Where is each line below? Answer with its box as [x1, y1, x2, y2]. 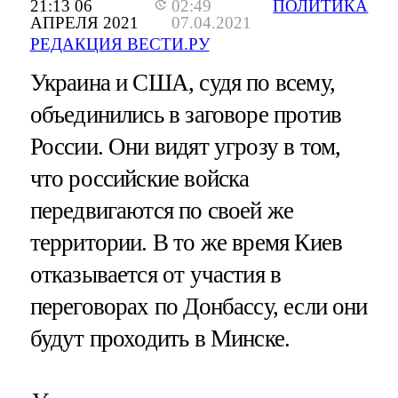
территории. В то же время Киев [29, 229, 343, 257]
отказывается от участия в [29, 261, 282, 289]
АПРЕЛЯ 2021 [29, 13, 139, 33]
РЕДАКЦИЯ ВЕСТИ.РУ [29, 35, 210, 54]
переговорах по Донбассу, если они [29, 293, 368, 321]
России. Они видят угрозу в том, [29, 133, 341, 161]
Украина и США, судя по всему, [29, 69, 335, 97]
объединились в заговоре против [29, 101, 342, 129]
